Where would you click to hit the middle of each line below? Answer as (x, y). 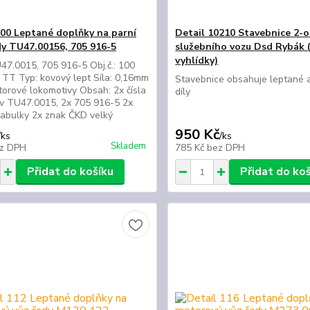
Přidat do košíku (70, 172)
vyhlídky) (197, 61)
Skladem (129, 146)
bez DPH (226, 148)
